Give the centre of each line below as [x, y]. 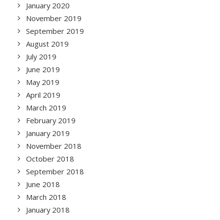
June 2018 [43, 184]
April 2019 [43, 95]
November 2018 [54, 146]
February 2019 [51, 120]
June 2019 [43, 69]
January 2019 [48, 133]
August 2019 [47, 44]
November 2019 [54, 18]
